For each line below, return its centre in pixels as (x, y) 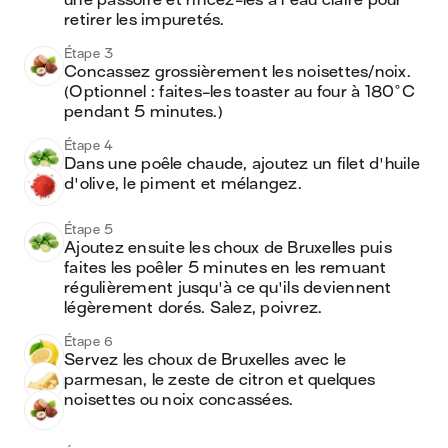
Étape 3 (89, 53)
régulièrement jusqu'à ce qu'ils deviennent (228, 288)
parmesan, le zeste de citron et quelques (219, 380)
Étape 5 (89, 229)
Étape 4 (89, 145)
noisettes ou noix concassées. (179, 400)
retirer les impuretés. (144, 20)
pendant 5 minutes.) (145, 112)
